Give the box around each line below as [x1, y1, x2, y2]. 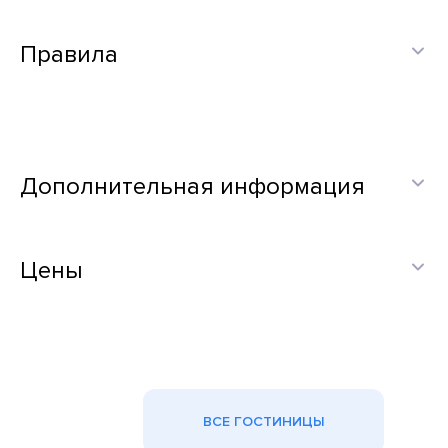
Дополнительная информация [20, 172, 365, 201]
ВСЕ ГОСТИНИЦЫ [202, 413, 325, 430]
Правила [20, 40, 118, 69]
